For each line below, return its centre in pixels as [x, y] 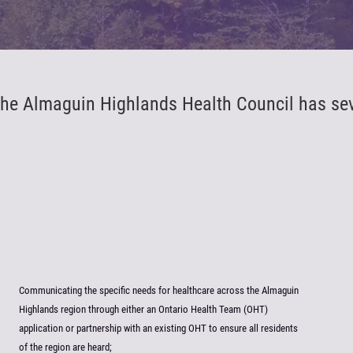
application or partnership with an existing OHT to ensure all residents [158, 328]
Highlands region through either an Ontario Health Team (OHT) [143, 309]
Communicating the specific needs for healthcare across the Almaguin [159, 290]
